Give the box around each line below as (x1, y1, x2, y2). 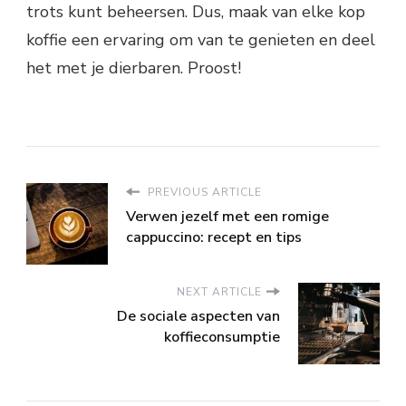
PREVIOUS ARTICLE (144, 184, 262, 199)
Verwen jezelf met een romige (126, 206, 329, 227)
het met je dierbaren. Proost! (26, 56, 241, 79)
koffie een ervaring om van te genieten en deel (26, 28, 375, 51)
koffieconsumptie (164, 326, 280, 347)
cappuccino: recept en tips (126, 227, 302, 247)
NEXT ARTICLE (177, 284, 262, 299)
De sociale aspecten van (117, 305, 280, 326)
